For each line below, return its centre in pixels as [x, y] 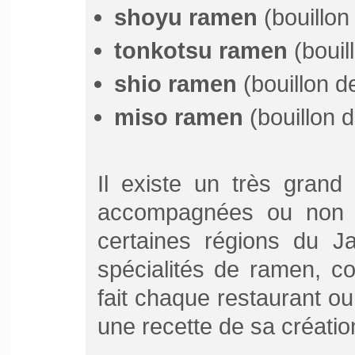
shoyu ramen [186, 17]
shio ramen [176, 84]
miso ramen [179, 117]
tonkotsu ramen [201, 50]
